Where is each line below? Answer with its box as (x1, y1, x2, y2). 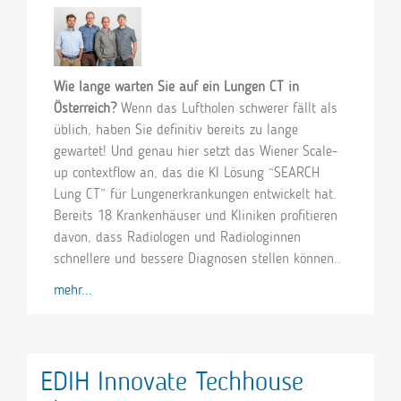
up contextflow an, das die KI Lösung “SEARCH (54, 163, 320, 181)
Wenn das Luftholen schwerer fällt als (121, 98, 337, 116)
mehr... (54, 280, 92, 298)
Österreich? (54, 98, 121, 116)
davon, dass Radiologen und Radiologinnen (54, 227, 301, 245)
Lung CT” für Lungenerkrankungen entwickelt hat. (54, 184, 337, 202)
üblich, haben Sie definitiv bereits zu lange (54, 120, 298, 138)
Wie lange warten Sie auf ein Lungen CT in (54, 77, 299, 95)
